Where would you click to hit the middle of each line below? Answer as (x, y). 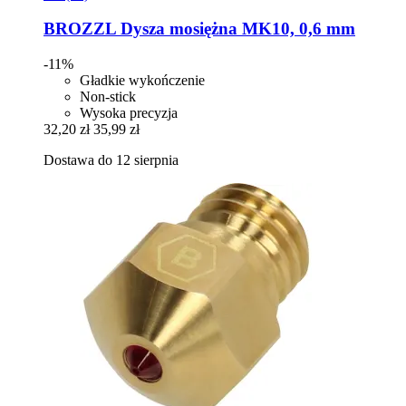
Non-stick (108, 97)
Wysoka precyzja (129, 113)
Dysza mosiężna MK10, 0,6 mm (236, 29)
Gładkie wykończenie (142, 81)
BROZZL (80, 29)
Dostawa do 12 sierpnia (111, 160)
